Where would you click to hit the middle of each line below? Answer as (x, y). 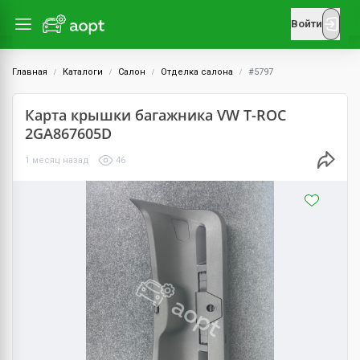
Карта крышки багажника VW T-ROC (155, 115)
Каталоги (83, 72)
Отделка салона (197, 72)
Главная (30, 72)
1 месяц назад (57, 160)
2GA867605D (68, 133)
